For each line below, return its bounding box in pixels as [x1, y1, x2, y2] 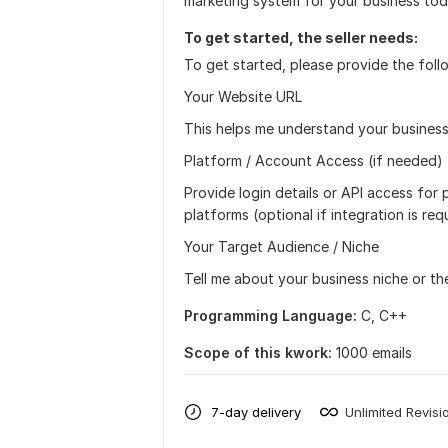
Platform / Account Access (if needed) [184, 152, 443, 169]
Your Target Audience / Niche [184, 238, 379, 255]
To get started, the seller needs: [184, 29, 418, 46]
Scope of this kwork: [184, 344, 332, 361]
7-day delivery [211, 403, 301, 420]
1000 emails [336, 344, 412, 361]
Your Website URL [184, 88, 302, 105]
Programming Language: [184, 307, 357, 324]
